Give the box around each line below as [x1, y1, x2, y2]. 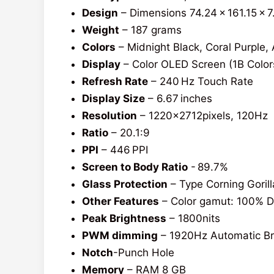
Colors [82, 41, 116, 54]
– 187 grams [119, 24, 182, 37]
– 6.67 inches [145, 92, 212, 105]
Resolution [82, 109, 137, 122]
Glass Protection [82, 178, 168, 191]
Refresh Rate [82, 75, 148, 88]
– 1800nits [166, 212, 220, 225]
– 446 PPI [98, 144, 148, 157]
